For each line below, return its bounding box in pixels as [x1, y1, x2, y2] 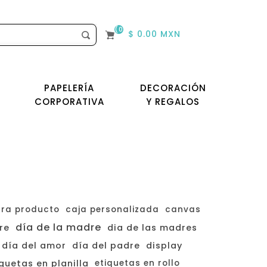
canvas [165, 204, 201, 215]
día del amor [2, 240, 66, 252]
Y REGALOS [146, 95, 200, 108]
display [146, 240, 182, 252]
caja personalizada [66, 204, 159, 215]
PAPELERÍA [44, 81, 94, 94]
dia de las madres [107, 222, 197, 234]
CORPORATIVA [34, 95, 104, 108]
